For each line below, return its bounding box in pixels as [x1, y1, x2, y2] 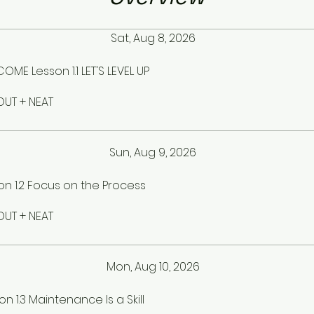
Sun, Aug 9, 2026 [109, 144, 196, 161]
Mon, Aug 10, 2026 [106, 258, 200, 275]
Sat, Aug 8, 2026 [110, 29, 196, 46]
